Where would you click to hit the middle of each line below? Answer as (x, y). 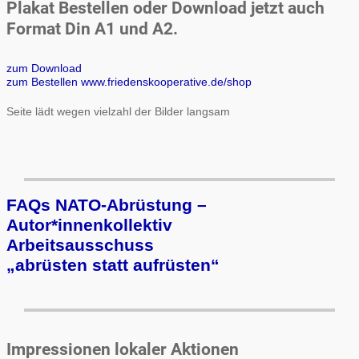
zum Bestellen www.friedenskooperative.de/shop (129, 81)
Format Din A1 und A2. (92, 28)
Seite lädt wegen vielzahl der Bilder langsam (118, 111)
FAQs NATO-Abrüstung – (107, 205)
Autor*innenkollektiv (89, 225)
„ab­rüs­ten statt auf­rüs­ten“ (113, 265)
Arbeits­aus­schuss (80, 245)
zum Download (44, 68)
